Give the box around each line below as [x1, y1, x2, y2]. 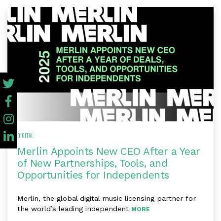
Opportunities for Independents [17, 169, 169, 182]
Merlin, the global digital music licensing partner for [17, 194, 196, 203]
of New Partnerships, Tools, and [17, 157, 168, 170]
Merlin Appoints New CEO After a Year [17, 146, 200, 158]
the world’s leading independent [17, 205, 131, 213]
